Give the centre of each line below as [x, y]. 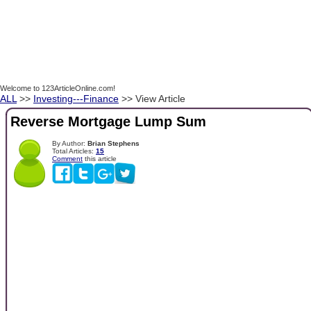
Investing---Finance [76, 99]
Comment [67, 158]
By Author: [70, 143]
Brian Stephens [114, 143]
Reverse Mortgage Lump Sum [108, 122]
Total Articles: [74, 151]
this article [100, 158]
